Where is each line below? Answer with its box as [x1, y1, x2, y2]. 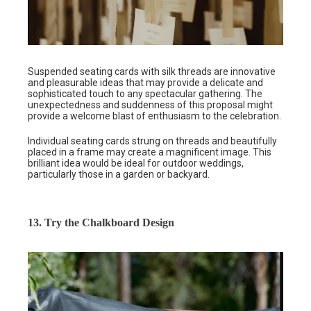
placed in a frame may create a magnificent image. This [28, 146, 271, 158]
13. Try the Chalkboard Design [28, 216, 174, 228]
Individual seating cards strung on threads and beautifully [28, 135, 277, 146]
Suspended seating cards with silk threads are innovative [28, 65, 276, 77]
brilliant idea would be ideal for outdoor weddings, [28, 157, 244, 169]
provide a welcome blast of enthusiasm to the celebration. [28, 110, 281, 121]
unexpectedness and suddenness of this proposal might [28, 99, 273, 110]
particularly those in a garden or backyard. [28, 168, 210, 180]
